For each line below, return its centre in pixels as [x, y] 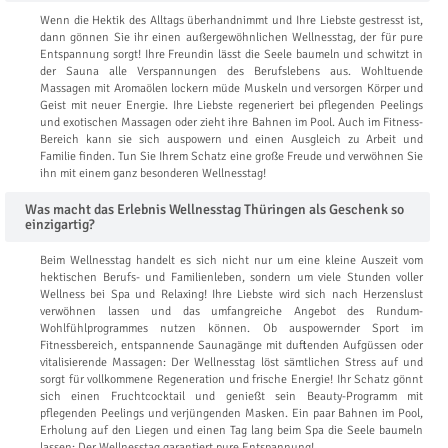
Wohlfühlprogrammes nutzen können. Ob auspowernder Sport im [231, 328]
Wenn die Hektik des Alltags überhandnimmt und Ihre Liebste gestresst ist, [231, 20]
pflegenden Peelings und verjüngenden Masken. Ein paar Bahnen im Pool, [231, 413]
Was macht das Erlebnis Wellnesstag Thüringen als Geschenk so [214, 209]
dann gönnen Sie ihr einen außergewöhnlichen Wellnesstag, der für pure [231, 37]
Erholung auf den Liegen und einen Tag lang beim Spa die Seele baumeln [231, 430]
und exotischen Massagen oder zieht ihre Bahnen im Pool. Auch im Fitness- [231, 122]
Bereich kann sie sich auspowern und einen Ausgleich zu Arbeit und [231, 139]
